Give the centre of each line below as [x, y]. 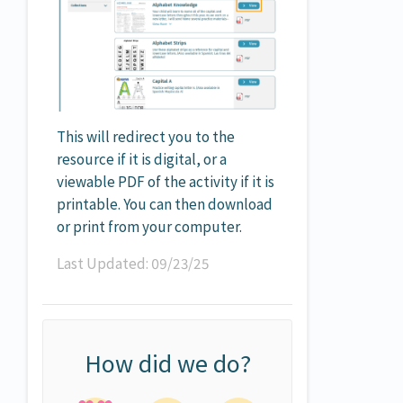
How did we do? [167, 364]
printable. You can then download [165, 204]
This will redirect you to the [146, 136]
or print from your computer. [149, 226]
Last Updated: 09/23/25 [133, 263]
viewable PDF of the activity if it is [166, 181]
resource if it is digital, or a [142, 159]
